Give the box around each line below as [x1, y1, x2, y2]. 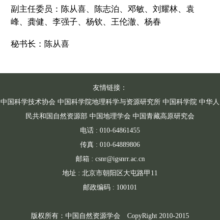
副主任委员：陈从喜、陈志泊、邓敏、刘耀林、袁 [11, 4, 195, 14]
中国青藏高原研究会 [133, 111, 194, 120]
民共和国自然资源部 [26, 111, 87, 120]
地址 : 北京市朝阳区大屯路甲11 [62, 168, 158, 177]
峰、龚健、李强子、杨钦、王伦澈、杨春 [11, 17, 162, 27]
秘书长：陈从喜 [11, 39, 70, 49]
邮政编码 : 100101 [83, 183, 137, 191]
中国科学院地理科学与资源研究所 [57, 97, 161, 106]
